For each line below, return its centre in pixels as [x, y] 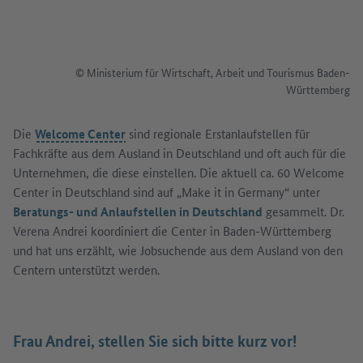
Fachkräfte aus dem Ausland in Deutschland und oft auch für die [179, 152]
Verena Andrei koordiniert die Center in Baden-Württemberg [172, 230]
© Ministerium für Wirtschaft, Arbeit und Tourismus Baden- [213, 72]
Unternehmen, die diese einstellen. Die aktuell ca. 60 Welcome [179, 172]
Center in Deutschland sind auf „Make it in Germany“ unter [167, 191]
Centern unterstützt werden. [86, 269]
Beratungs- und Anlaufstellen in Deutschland [138, 211]
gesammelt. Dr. [303, 211]
